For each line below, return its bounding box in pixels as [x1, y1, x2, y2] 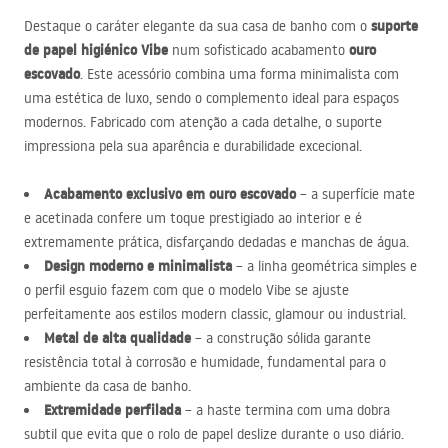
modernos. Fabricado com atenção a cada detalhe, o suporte [24, 113, 382, 131]
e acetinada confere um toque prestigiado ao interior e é [24, 209, 362, 227]
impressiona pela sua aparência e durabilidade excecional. [24, 137, 362, 155]
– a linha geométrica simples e [232, 257, 417, 275]
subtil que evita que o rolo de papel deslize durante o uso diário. [24, 425, 404, 443]
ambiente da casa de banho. [24, 377, 191, 395]
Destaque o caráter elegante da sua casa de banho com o [24, 17, 371, 35]
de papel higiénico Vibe [24, 40, 168, 60]
